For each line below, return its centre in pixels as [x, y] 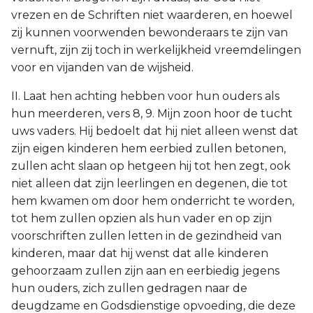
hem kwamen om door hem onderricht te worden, [153, 201]
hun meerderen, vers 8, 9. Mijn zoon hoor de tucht [152, 114]
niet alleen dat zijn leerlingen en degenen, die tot [150, 183]
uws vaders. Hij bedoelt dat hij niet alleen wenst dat [155, 131]
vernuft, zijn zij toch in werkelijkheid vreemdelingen [156, 50]
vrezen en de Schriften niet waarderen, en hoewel [152, 15]
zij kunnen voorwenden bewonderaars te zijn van [150, 32]
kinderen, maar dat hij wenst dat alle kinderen [140, 253]
